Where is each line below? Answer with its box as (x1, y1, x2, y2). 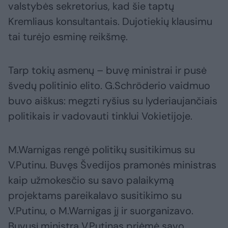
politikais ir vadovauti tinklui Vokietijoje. (8, 109, 192, 123)
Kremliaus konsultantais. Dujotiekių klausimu (8, 15, 212, 28)
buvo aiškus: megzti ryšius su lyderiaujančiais (8, 94, 217, 108)
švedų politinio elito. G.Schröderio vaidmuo (8, 79, 210, 93)
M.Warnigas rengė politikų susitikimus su (8, 143, 195, 157)
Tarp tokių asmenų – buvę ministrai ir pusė (8, 64, 207, 77)
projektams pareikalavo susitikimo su (8, 189, 182, 203)
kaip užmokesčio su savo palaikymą (8, 174, 174, 187)
